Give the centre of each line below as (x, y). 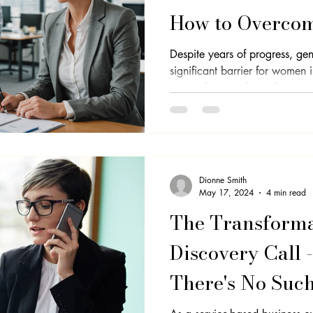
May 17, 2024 (226, 192)
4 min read (286, 192)
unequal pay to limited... (228, 87)
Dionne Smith (223, 180)
